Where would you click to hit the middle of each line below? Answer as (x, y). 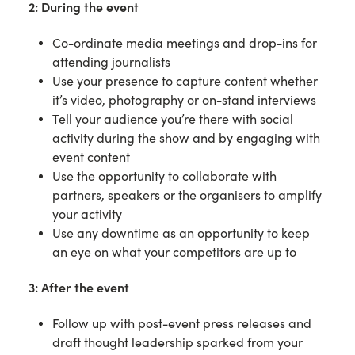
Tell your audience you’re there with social (173, 119)
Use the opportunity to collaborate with (164, 176)
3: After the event (79, 288)
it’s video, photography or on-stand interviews (184, 100)
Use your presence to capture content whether (185, 81)
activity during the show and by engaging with (186, 138)
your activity (87, 214)
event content (91, 157)
